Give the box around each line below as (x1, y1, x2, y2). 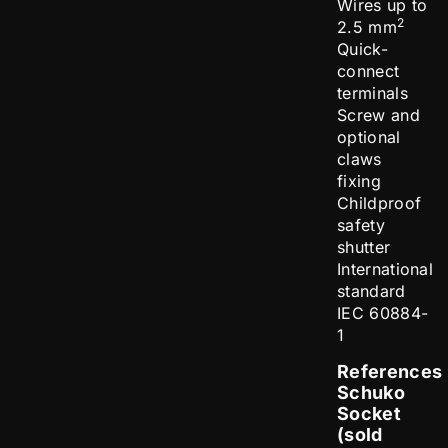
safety (337, 215, 385, 236)
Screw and (337, 105, 420, 126)
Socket (337, 403, 401, 425)
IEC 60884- (337, 303, 429, 324)
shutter (337, 237, 391, 258)
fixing (337, 171, 381, 192)
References (337, 361, 443, 383)
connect (337, 61, 400, 82)
